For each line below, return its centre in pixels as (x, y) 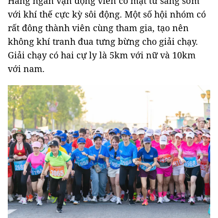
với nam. (26, 69)
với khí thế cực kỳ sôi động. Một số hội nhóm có (107, 14)
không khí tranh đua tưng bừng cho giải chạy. (103, 42)
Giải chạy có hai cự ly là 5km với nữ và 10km (102, 55)
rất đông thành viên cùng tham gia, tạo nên (98, 28)
